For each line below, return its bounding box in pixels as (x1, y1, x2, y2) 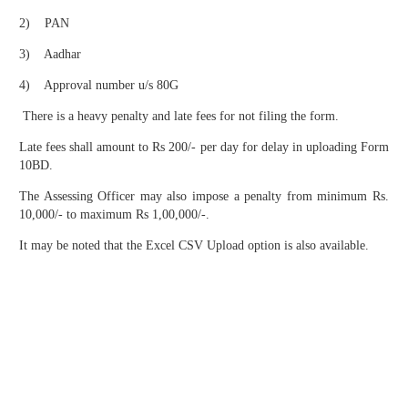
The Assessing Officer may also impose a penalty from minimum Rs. (19, 189, 389, 204)
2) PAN (19, 16, 69, 31)
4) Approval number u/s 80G (19, 78, 178, 93)
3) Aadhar (19, 47, 81, 62)
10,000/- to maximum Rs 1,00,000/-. (19, 208, 209, 222)
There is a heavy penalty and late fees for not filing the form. (19, 109, 339, 124)
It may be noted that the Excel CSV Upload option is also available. (19, 239, 369, 253)
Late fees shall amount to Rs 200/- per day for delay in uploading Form (19, 140, 389, 155)
